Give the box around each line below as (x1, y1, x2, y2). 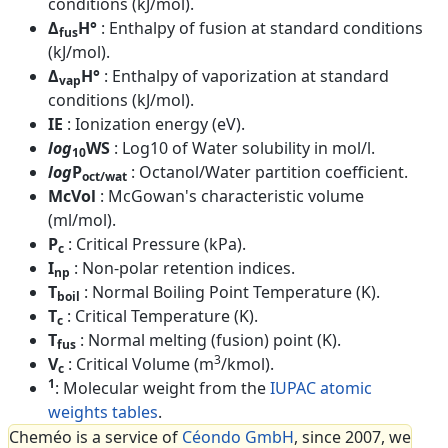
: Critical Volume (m (68, 352, 214, 375)
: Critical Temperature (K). (67, 304, 258, 327)
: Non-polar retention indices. (74, 256, 295, 279)
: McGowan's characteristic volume (100, 184, 364, 207)
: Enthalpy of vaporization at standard (104, 64, 389, 87)
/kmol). (221, 352, 274, 375)
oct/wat (82, 167, 127, 185)
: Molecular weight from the (55, 376, 270, 399)
